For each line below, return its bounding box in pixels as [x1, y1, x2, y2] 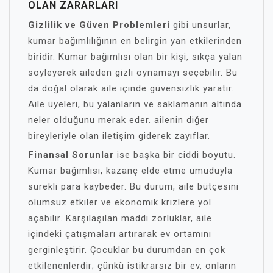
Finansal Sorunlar [28, 149, 114, 160]
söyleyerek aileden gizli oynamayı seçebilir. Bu [28, 67, 238, 78]
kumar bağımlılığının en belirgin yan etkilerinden [28, 35, 242, 46]
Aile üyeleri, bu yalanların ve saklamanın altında [28, 99, 242, 110]
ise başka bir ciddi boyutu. [114, 149, 236, 160]
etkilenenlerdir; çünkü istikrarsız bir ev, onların [28, 260, 236, 271]
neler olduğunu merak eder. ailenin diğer [28, 115, 209, 126]
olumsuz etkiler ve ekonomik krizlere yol [28, 197, 211, 208]
